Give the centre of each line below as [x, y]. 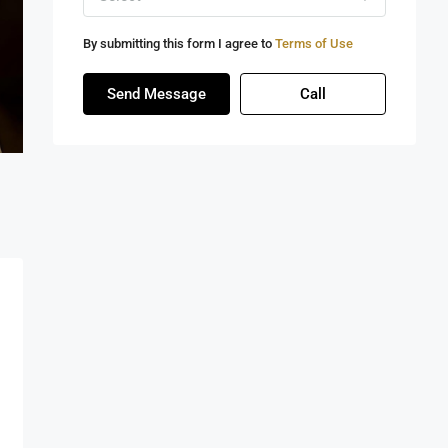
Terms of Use [314, 44]
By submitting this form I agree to [179, 44]
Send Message [156, 94]
